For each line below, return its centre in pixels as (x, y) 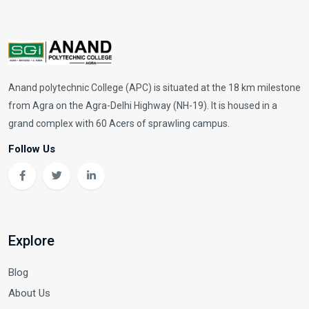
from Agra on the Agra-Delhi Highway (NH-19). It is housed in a (143, 106)
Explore (31, 241)
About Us (29, 293)
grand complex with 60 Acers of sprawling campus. (119, 124)
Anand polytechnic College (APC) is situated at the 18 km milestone (154, 88)
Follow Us (32, 149)
